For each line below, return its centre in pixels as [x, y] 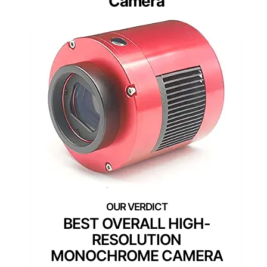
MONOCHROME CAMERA [136, 256]
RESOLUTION [136, 240]
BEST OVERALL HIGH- [136, 224]
